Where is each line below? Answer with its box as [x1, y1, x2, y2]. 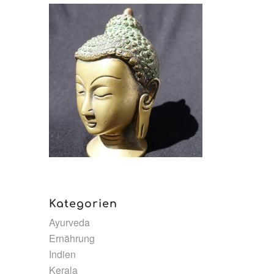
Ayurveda [49, 215, 91, 229]
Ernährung [49, 231, 95, 245]
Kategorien [49, 197, 118, 210]
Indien [49, 246, 76, 261]
